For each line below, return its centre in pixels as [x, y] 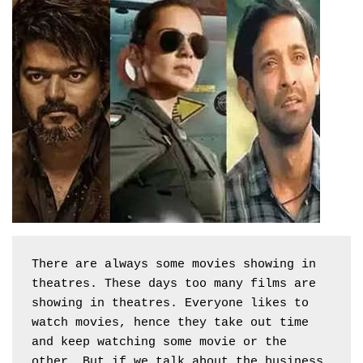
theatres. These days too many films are [174, 284]
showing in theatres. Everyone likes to [170, 303]
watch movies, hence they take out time [170, 322]
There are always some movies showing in [174, 264]
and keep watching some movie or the [159, 342]
